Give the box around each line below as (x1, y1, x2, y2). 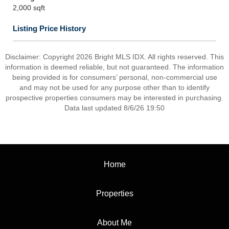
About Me (97, 218, 132, 227)
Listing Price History (13, 24, 86, 33)
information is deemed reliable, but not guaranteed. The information (5, 63, 224, 71)
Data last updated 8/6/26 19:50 (64, 104, 165, 112)
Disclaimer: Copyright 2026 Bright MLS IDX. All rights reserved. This (5, 53, 224, 61)
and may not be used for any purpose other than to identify (19, 83, 210, 91)
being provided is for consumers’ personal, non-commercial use (12, 73, 217, 81)
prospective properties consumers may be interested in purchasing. (6, 94, 223, 102)
